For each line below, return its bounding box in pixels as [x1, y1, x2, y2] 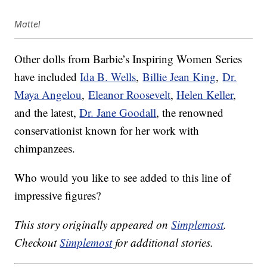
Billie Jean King [142, 69, 216, 85]
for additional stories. [112, 235, 214, 250]
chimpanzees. [14, 141, 76, 156]
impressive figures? [14, 188, 101, 203]
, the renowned [156, 105, 224, 120]
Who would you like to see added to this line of [14, 170, 231, 185]
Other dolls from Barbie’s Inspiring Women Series [14, 51, 243, 67]
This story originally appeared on [14, 217, 172, 232]
